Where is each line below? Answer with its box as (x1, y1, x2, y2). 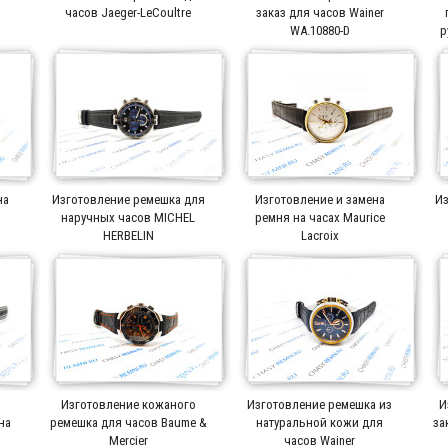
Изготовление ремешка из (247, 396, 393, 412)
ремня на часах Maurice (254, 209, 385, 225)
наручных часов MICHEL (61, 209, 196, 225)
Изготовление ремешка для (51, 191, 205, 207)
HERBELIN (102, 227, 154, 243)
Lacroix (300, 227, 339, 243)
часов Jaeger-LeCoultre (65, 4, 192, 20)
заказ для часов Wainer (255, 4, 384, 20)
